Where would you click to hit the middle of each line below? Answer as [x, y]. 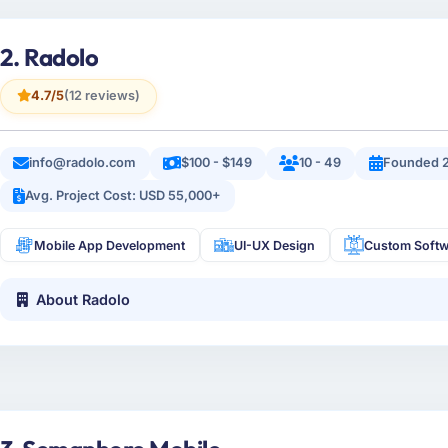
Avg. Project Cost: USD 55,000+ [123, 196]
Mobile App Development [110, 245]
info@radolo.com [83, 163]
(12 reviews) [101, 96]
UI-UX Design [275, 245]
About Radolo [83, 299]
